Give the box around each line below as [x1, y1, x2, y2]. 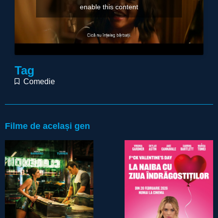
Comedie [23, 77, 55, 86]
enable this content [80, 3, 138, 11]
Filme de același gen [5, 121, 90, 131]
